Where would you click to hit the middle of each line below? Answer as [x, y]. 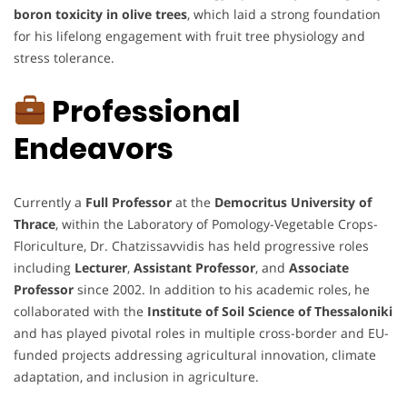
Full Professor [129, 202]
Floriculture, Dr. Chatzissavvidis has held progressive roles [191, 245]
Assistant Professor [194, 267]
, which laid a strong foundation [284, 14]
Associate [319, 267]
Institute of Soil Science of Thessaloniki [270, 311]
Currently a [50, 202]
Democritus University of [293, 202]
